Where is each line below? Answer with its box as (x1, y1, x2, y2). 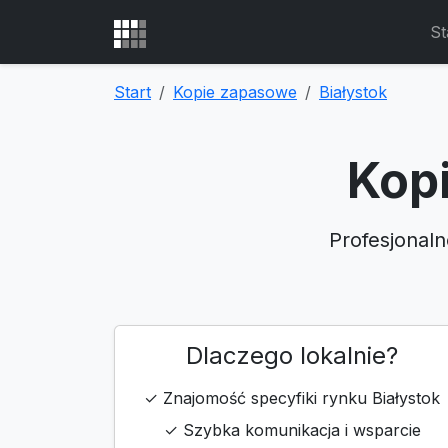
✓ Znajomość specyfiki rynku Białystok (144, 388, 440, 408)
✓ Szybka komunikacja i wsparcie (163, 420, 421, 440)
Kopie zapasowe (173, 82, 297, 102)
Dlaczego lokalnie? (186, 341, 398, 370)
